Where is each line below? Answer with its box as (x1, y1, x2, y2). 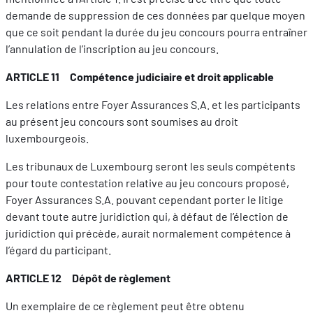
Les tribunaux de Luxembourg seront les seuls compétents (6, 159, 296, 173)
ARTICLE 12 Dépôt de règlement (6, 271, 170, 285)
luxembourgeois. (6, 131, 89, 145)
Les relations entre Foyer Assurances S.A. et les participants (6, 98, 300, 112)
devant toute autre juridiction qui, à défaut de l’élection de (6, 210, 289, 224)
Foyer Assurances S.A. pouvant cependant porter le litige (6, 193, 284, 207)
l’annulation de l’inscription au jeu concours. (6, 42, 219, 56)
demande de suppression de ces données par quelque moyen (6, 8, 305, 22)
